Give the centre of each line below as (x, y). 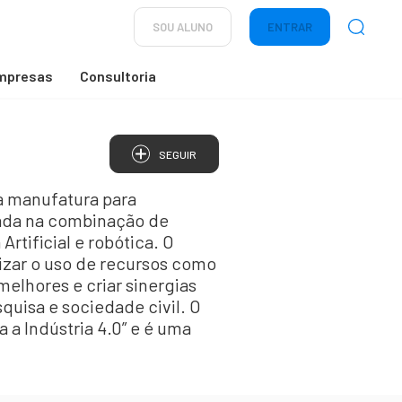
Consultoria (118, 76)
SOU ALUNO (183, 27)
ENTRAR (290, 27)
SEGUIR (178, 154)
